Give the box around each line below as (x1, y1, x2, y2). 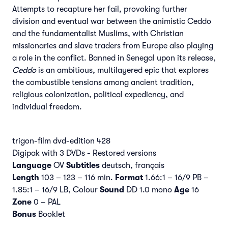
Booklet (36, 209, 67, 219)
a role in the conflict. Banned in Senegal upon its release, (12, 53, 216, 63)
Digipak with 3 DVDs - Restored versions (12, 148, 156, 158)
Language (12, 160, 53, 170)
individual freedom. (12, 102, 82, 111)
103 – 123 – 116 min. (39, 173, 115, 182)
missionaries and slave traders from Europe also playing (12, 41, 213, 50)
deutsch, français (100, 160, 164, 170)
